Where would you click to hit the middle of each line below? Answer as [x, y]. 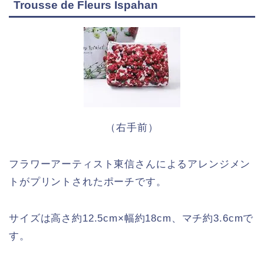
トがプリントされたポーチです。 [88, 181]
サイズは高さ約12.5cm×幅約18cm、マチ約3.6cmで [131, 218]
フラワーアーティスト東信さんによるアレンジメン [130, 164]
